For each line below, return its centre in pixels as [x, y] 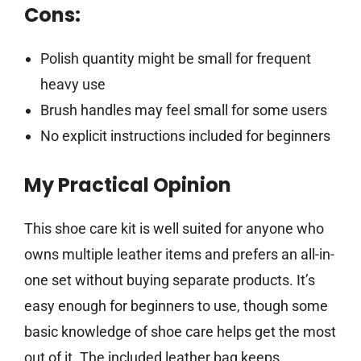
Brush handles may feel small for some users [183, 110]
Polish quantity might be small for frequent [175, 59]
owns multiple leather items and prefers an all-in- [179, 255]
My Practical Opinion [128, 185]
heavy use [73, 85]
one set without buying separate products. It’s [170, 280]
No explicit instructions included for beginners [185, 136]
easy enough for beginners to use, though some [176, 306]
